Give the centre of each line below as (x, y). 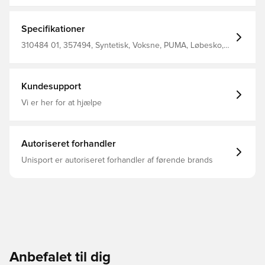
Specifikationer (53, 29)
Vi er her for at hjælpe (62, 103)
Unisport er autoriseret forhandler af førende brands (117, 160)
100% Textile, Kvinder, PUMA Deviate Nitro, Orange (114, 55)
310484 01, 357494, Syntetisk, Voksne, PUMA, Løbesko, (122, 46)
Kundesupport (51, 86)
